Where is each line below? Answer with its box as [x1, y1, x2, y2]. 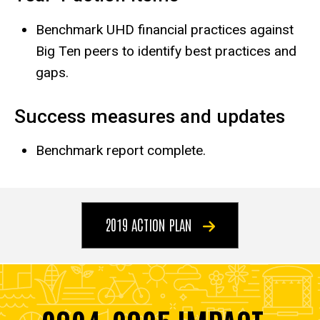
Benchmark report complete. [36, 142, 209, 159]
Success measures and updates [14, 105, 285, 127]
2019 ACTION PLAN [104, 215, 196, 234]
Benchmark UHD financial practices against [36, 21, 294, 38]
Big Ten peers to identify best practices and [36, 42, 296, 59]
